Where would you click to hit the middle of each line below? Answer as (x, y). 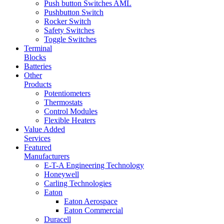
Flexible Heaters (70, 120)
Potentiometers (67, 93)
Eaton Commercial (93, 210)
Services (37, 138)
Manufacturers (47, 156)
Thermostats (63, 102)
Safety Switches (69, 30)
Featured (38, 147)
